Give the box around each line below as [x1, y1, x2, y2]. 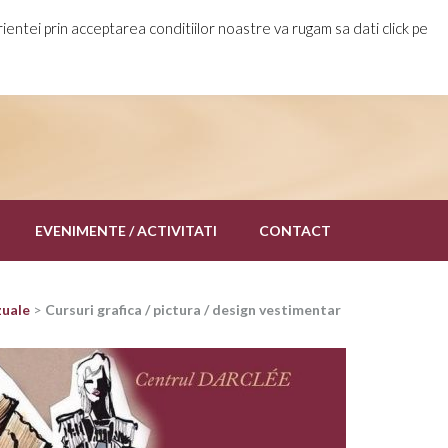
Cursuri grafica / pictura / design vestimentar [45, 301, 341, 318]
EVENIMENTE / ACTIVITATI [35, 222, 217, 239]
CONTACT [259, 222, 331, 239]
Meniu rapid [252, 17, 325, 34]
